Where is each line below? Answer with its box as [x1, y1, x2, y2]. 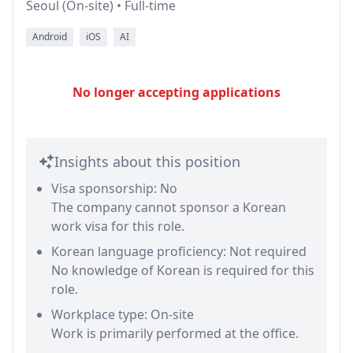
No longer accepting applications [72, 84, 281, 101]
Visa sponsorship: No [51, 180, 177, 197]
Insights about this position [54, 152, 240, 171]
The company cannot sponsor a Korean [51, 199, 286, 216]
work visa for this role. [51, 217, 184, 235]
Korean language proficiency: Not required [51, 243, 307, 260]
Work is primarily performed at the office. [51, 325, 299, 342]
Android [32, 30, 67, 43]
